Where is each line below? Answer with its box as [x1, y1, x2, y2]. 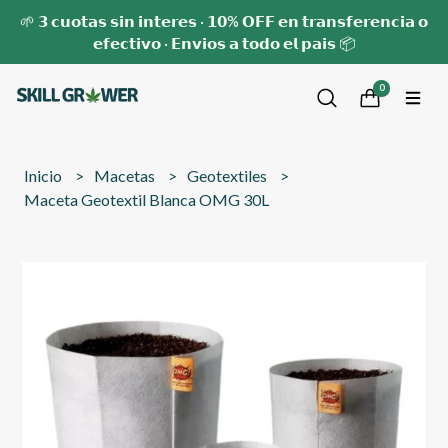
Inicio [24, 166, 66, 185]
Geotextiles [187, 166, 271, 185]
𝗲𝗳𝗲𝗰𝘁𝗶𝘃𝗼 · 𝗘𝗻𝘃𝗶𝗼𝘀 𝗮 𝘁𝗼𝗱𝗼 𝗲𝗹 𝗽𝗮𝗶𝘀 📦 [92, 34, 356, 52]
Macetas [94, 166, 159, 185]
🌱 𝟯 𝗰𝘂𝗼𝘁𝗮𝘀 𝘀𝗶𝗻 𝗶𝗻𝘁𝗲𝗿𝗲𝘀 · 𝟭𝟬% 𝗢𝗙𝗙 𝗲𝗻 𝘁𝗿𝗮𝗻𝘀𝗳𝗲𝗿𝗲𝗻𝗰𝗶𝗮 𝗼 [20, 12, 428, 30]
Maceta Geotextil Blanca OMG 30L [24, 190, 270, 209]
